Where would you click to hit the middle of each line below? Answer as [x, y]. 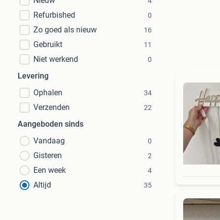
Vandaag [49, 141]
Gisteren [48, 155]
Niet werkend [56, 59]
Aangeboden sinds [51, 124]
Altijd [42, 185]
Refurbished [54, 15]
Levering [33, 76]
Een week [50, 170]
